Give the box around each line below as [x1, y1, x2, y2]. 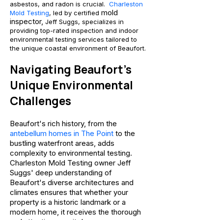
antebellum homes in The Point [10, 129, 115, 138]
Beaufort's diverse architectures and [10, 178, 134, 187]
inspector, [10, 17, 43, 26]
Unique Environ [10, 77, 94, 93]
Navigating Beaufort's [10, 61, 132, 77]
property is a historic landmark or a [10, 197, 126, 207]
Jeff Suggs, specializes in [43, 18, 124, 26]
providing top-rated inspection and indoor [10, 27, 138, 34]
